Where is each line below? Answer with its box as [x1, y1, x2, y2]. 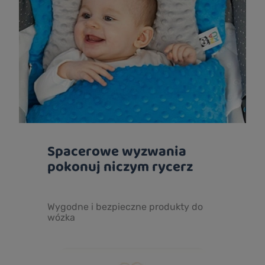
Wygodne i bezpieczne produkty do [47, 201, 203, 213]
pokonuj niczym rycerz [47, 156, 193, 177]
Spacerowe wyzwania [47, 140, 186, 161]
